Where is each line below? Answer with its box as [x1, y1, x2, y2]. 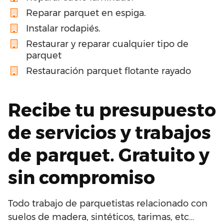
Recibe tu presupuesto [8, 98, 216, 121]
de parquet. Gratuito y [8, 143, 209, 166]
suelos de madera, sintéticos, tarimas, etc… [8, 211, 194, 222]
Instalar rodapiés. [26, 22, 100, 34]
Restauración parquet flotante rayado [26, 65, 191, 76]
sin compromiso [8, 166, 155, 188]
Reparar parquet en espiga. [26, 7, 146, 18]
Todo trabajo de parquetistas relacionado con [8, 197, 207, 209]
